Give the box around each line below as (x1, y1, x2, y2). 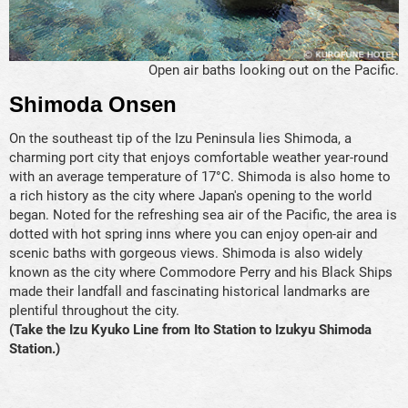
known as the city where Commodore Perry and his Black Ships (9, 264, 393, 281)
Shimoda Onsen (9, 93, 177, 117)
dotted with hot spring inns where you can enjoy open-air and (9, 226, 377, 243)
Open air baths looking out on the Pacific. (148, 62, 399, 79)
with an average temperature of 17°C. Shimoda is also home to (9, 168, 391, 186)
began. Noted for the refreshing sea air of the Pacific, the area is (9, 207, 397, 224)
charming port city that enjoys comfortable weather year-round (9, 149, 388, 167)
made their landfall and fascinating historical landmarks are (9, 283, 370, 301)
